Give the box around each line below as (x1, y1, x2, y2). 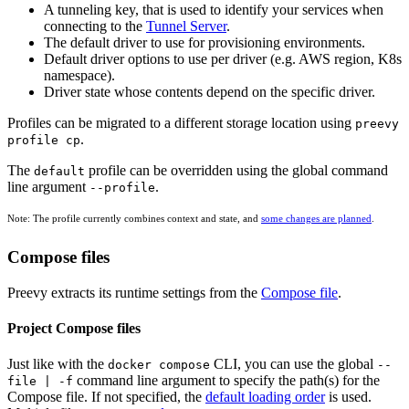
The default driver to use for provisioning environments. (44, 34, 365, 50)
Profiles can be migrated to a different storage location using (7, 114, 355, 131)
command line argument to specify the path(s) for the (73, 372, 380, 389)
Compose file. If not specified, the (7, 389, 205, 405)
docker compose (108, 358, 210, 372)
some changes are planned (261, 212, 372, 224)
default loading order (205, 389, 325, 405)
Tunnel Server (146, 17, 226, 34)
